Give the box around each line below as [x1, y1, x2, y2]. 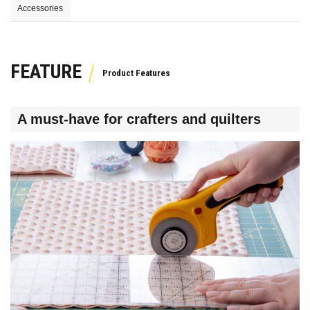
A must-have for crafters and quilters [17, 111, 261, 127]
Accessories [17, 3, 63, 14]
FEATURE [10, 60, 82, 84]
